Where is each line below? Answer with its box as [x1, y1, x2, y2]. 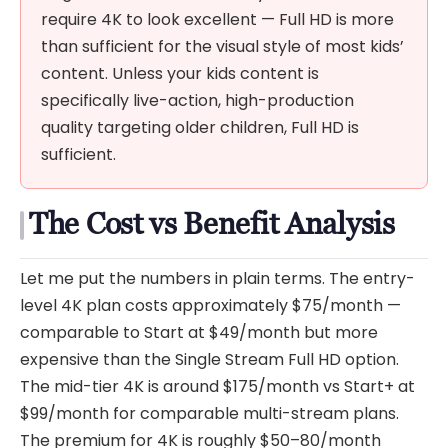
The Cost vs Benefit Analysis [29, 205, 395, 241]
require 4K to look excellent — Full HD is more [41, 7, 394, 31]
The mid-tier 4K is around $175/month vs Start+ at [20, 374, 415, 398]
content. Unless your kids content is [41, 61, 319, 85]
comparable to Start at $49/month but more [20, 320, 378, 344]
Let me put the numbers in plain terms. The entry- [20, 266, 415, 290]
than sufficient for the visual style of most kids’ [41, 34, 404, 58]
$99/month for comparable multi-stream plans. [20, 401, 399, 425]
